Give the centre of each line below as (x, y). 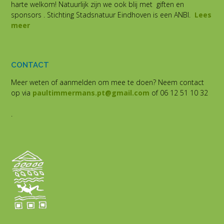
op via (22, 92)
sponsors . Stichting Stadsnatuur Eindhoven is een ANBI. (103, 14)
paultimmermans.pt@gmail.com (91, 92)
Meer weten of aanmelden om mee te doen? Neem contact (107, 82)
